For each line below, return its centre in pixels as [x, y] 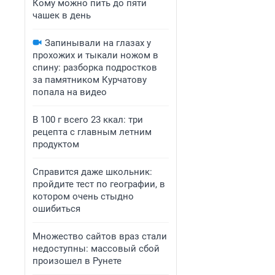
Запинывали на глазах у [98, 43]
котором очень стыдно [83, 196]
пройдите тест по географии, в [99, 184]
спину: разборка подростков [95, 68]
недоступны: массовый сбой [96, 249]
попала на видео [70, 92]
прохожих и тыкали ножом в [95, 55]
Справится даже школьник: [92, 172]
